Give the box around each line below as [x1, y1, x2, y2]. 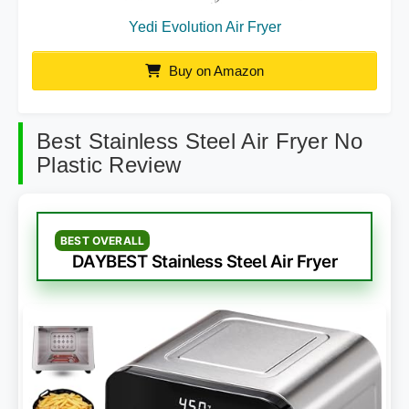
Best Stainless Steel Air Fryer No [37, 129, 362, 154]
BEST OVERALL [60, 234, 145, 248]
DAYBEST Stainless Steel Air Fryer [71, 251, 338, 273]
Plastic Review [37, 152, 182, 178]
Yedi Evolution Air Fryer [128, 19, 281, 36]
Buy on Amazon [165, 63, 264, 79]
